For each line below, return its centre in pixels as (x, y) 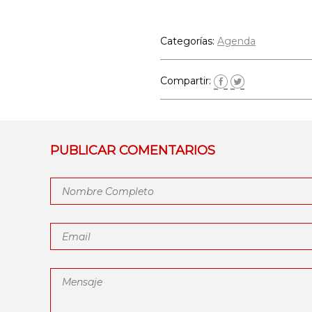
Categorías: (189, 41)
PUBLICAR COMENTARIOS (133, 150)
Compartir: (187, 81)
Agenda (236, 41)
